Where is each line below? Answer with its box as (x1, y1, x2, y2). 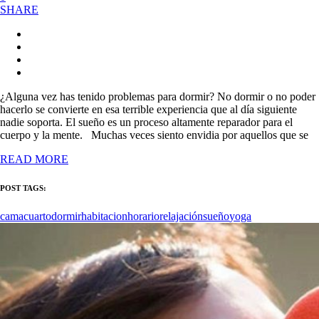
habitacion (81, 209, 127, 222)
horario (127, 209, 159, 222)
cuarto (23, 209, 51, 222)
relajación (159, 209, 203, 222)
